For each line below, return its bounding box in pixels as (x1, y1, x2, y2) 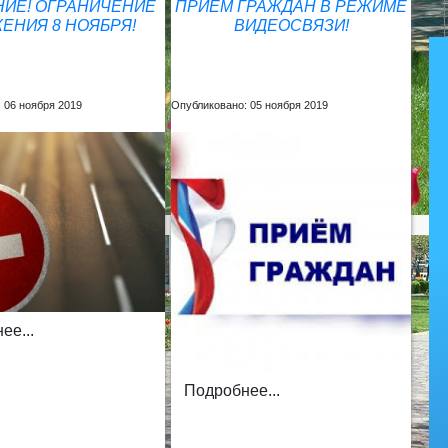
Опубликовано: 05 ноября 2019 (171, 98, 329, 111)
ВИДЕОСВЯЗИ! (233, 16, 349, 34)
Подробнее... (184, 381, 281, 399)
